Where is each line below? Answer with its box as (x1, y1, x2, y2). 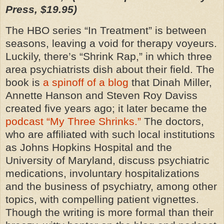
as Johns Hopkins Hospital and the (5, 141, 172, 153)
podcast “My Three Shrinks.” (5, 115, 141, 127)
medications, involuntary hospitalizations (5, 167, 199, 179)
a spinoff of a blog (43, 76, 128, 88)
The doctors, (141, 115, 204, 127)
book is (5, 76, 43, 88)
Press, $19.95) (5, 3, 77, 15)
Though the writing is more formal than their (5, 206, 213, 218)
